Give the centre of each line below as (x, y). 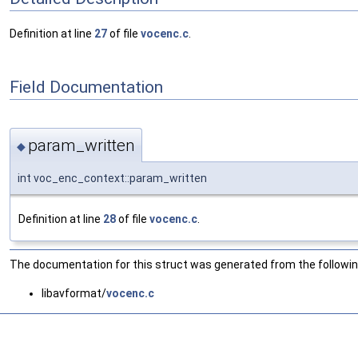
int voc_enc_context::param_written (112, 178)
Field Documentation (86, 87)
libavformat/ (74, 293)
